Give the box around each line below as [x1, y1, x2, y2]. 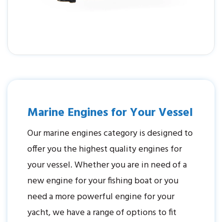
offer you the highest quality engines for [27, 142, 182, 157]
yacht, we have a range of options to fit [27, 205, 176, 220]
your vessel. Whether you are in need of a [27, 158, 187, 172]
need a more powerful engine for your [27, 189, 174, 204]
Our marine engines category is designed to [27, 126, 193, 141]
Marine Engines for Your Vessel [27, 103, 193, 122]
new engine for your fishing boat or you [27, 173, 178, 188]
